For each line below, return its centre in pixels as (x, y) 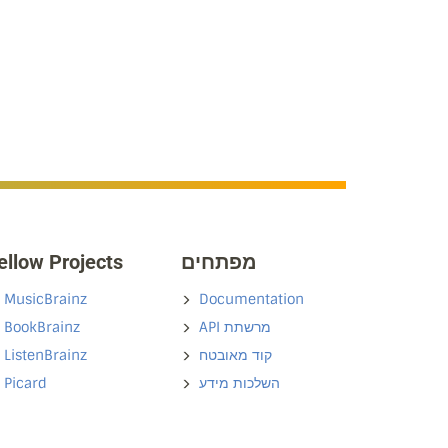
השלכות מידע (239, 383)
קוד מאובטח (235, 355)
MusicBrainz (45, 299)
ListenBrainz (45, 355)
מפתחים (219, 262)
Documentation (251, 299)
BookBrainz (42, 327)
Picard (25, 383)
